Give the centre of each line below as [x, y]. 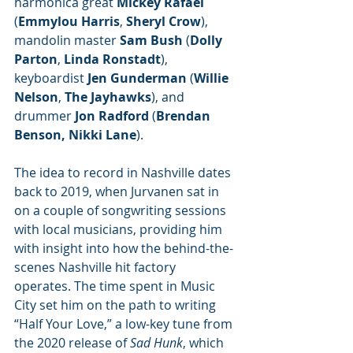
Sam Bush [151, 40]
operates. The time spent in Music [116, 286]
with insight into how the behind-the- [124, 248]
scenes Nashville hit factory [97, 267]
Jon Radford [112, 116]
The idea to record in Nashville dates [124, 173]
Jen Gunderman [137, 78]
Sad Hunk [156, 343]
